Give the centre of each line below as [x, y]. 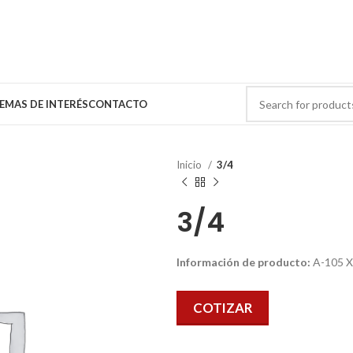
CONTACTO [118, 104]
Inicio [190, 165]
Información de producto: [243, 262]
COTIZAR [223, 308]
